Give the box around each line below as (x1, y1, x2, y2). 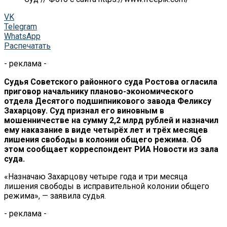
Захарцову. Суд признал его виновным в (4, 105, 164, 116)
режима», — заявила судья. (4, 191, 106, 201)
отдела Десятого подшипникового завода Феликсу (4, 96, 211, 106)
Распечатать (4, 41, 51, 51)
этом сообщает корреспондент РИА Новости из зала (4, 144, 218, 154)
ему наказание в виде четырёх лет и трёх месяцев (4, 125, 208, 135)
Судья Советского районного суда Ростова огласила (4, 77, 217, 87)
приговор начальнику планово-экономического (4, 86, 194, 96)
